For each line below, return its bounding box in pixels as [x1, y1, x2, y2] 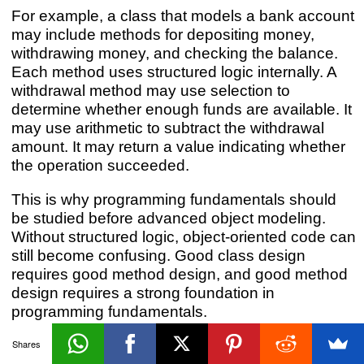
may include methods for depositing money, [11, 24, 314, 43]
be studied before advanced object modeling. [11, 208, 326, 227]
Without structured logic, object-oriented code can [11, 227, 356, 245]
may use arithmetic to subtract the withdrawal [11, 118, 324, 136]
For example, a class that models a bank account [11, 6, 354, 24]
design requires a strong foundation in [11, 283, 275, 301]
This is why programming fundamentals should [11, 189, 336, 208]
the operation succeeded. [11, 155, 189, 174]
